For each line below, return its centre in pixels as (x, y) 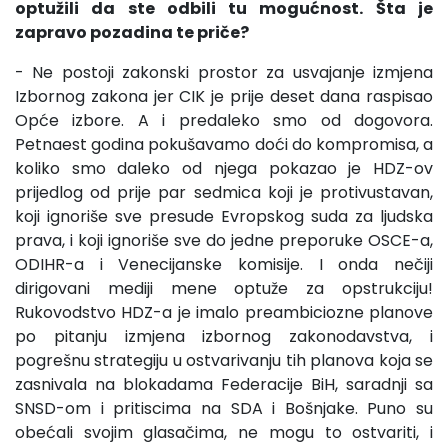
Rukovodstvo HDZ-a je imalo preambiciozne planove (224, 312)
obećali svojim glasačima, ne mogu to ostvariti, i (224, 432)
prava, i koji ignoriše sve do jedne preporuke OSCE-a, (224, 240)
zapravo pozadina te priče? (132, 32)
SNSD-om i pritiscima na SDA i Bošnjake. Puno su (224, 408)
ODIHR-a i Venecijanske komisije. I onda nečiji (224, 264)
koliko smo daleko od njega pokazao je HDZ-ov (224, 168)
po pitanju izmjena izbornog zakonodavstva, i (224, 336)
